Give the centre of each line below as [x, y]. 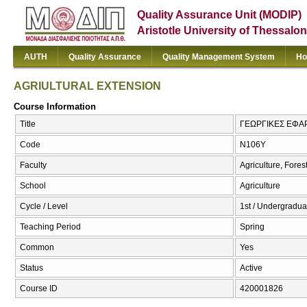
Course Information [55, 106]
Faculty [33, 165]
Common [37, 248]
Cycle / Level [44, 207]
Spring [252, 227]
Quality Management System [219, 57]
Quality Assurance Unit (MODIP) [220, 15]
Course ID [39, 289]
